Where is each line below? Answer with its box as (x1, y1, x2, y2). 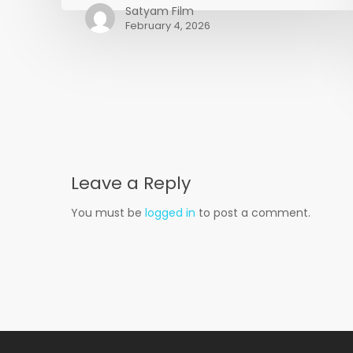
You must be (71, 205, 145, 221)
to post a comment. (195, 205, 310, 221)
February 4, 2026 (125, 18, 211, 33)
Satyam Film (125, 3, 195, 19)
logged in (145, 205, 195, 221)
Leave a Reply (71, 171, 191, 195)
